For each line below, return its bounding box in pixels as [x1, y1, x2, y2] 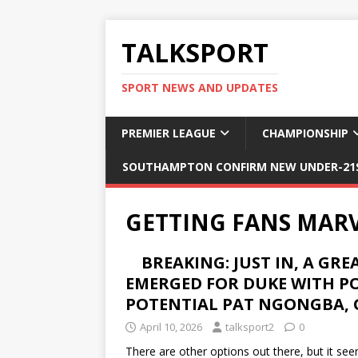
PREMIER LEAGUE [121, 125, 216, 141]
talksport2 [225, 320, 274, 334]
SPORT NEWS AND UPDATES [121, 80, 278, 95]
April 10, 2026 [140, 320, 202, 334]
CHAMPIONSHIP [262, 125, 348, 141]
